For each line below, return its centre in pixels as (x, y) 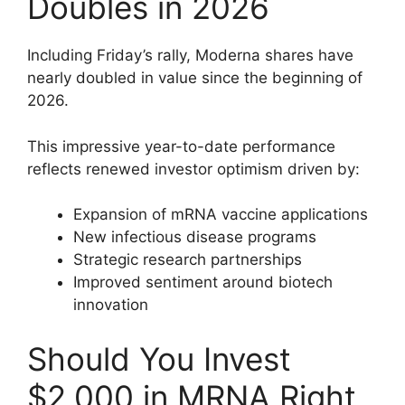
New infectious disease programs (195, 237)
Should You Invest (159, 358)
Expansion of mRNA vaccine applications (221, 215)
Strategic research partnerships (188, 260)
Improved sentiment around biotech (203, 283)
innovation (111, 305)
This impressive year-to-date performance (181, 146)
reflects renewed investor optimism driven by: (193, 169)
